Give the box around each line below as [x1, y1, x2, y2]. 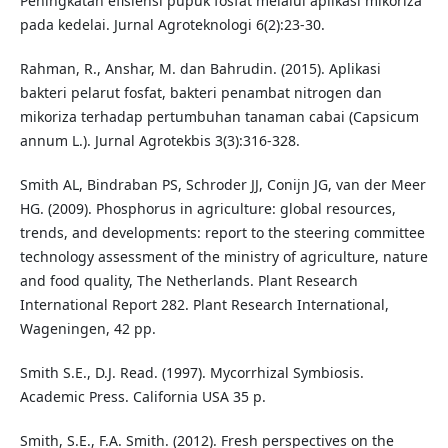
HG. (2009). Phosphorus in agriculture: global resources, [19, 199, 396, 219]
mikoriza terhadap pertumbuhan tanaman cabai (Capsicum [19, 107, 419, 127]
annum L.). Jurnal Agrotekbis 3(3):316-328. [19, 131, 300, 151]
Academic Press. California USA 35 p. [19, 387, 266, 407]
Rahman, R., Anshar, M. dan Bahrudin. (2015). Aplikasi [19, 59, 381, 79]
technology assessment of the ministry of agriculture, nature [19, 247, 428, 267]
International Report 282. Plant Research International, [19, 295, 389, 315]
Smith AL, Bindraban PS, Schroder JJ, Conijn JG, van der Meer [19, 175, 426, 195]
